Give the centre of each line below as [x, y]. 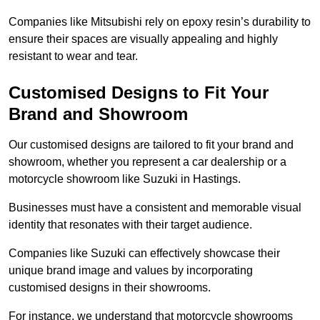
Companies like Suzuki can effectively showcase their [144, 254]
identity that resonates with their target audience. [132, 225]
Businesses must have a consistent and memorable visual [155, 208]
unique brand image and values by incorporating [131, 271]
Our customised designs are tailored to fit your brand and [151, 145]
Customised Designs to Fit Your [139, 93]
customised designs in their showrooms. [110, 288]
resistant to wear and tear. [73, 56]
